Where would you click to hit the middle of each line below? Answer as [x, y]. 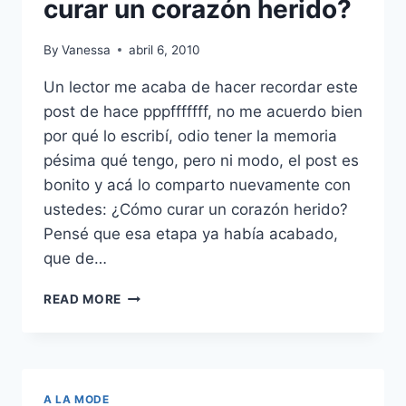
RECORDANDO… [173, 294]
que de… [75, 258]
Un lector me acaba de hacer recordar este [201, 87]
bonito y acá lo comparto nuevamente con [197, 184]
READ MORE [83, 299]
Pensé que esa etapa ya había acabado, [191, 233]
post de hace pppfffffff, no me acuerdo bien [203, 111]
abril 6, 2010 [165, 49]
